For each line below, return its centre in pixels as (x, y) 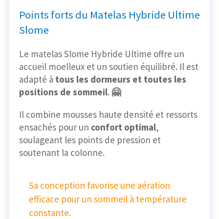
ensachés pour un (55, 127)
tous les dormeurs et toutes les (120, 79)
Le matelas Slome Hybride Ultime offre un (102, 54)
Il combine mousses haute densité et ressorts (108, 115)
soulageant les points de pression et (90, 140)
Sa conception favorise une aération (99, 186)
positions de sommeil (63, 92)
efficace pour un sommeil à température (108, 199)
